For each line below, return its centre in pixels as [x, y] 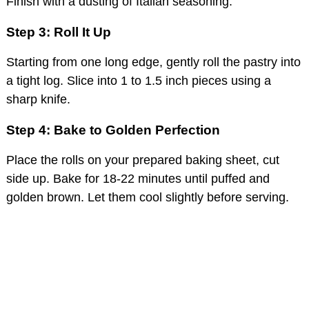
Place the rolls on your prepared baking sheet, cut [143, 160]
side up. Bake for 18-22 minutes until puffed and [138, 178]
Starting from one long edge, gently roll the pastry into [153, 62]
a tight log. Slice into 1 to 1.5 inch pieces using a [139, 80]
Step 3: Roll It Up [59, 32]
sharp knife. [38, 99]
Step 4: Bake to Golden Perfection [113, 130]
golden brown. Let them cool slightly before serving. [148, 197]
